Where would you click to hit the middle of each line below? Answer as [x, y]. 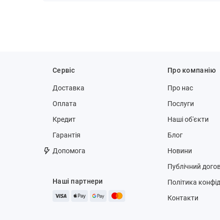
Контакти [183, 198]
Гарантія [67, 135]
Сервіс [64, 70]
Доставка [69, 88]
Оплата [65, 104]
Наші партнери [78, 181]
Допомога [69, 151]
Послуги [181, 104]
